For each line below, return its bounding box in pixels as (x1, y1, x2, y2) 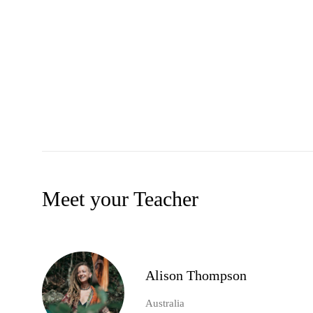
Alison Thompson (145, 268, 247, 284)
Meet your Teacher (42, 187, 198, 211)
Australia (145, 298, 184, 310)
